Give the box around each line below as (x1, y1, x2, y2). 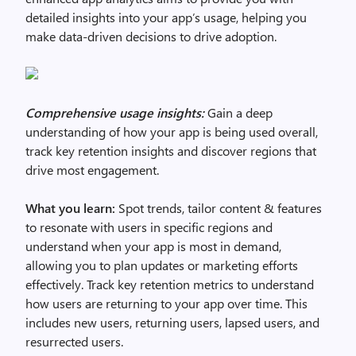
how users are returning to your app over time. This (25, 295, 308, 311)
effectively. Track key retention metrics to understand (25, 276, 314, 292)
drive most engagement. (25, 161, 159, 178)
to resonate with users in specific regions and (25, 219, 273, 235)
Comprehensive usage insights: (25, 104, 204, 121)
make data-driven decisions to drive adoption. (25, 28, 277, 44)
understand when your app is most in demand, (25, 238, 281, 254)
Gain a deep (204, 104, 273, 121)
